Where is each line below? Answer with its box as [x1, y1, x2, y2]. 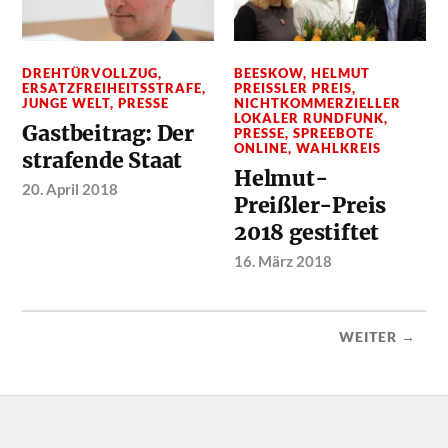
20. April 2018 [22, 179, 119, 198]
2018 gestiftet [234, 218, 380, 246]
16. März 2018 [234, 251, 333, 270]
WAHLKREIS [296, 139, 382, 156]
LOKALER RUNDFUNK [234, 109, 385, 126]
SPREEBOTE [293, 124, 375, 141]
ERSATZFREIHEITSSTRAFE [22, 79, 203, 96]
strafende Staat [22, 146, 183, 174]
